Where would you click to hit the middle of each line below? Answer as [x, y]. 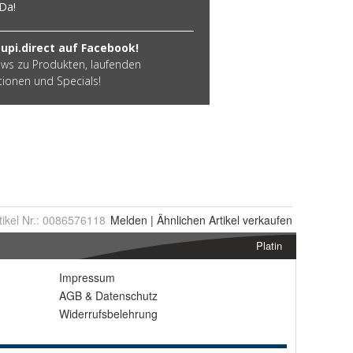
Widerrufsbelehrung [108, 314]
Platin [269, 245]
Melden [129, 220]
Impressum [87, 277]
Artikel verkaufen [249, 220]
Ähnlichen [181, 220]
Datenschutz [126, 295]
